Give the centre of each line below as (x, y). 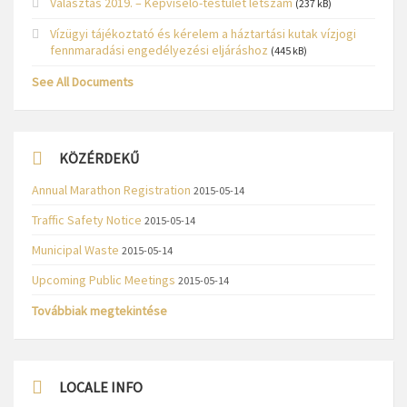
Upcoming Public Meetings (104, 280)
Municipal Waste (75, 250)
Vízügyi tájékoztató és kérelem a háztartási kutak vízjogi (203, 34)
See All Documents (83, 82)
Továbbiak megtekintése (99, 311)
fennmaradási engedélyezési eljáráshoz (159, 50)
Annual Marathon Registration (111, 190)
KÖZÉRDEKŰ (99, 158)
